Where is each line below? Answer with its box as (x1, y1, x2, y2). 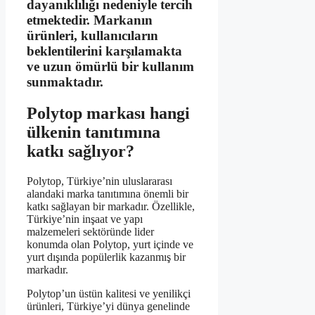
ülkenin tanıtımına (27, 122, 160, 141)
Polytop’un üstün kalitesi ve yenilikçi (27, 287, 191, 300)
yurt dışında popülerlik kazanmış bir (27, 250, 186, 263)
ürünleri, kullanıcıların (27, 27, 158, 43)
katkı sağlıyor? (27, 141, 134, 160)
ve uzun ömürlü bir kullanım (27, 58, 194, 74)
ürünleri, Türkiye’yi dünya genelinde (27, 300, 190, 312)
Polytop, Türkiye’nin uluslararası (27, 174, 172, 187)
